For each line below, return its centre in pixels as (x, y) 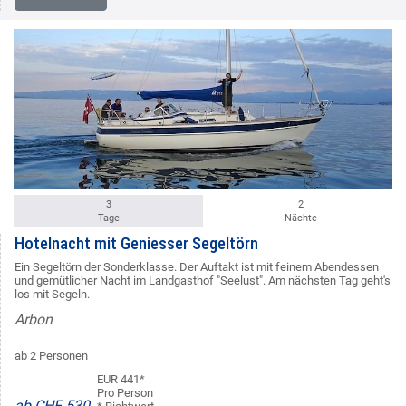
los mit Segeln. (52, 295)
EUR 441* (121, 380)
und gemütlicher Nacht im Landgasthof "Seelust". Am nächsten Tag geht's (203, 281)
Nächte (300, 218)
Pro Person (125, 393)
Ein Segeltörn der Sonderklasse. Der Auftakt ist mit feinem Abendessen (197, 267)
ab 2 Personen (51, 356)
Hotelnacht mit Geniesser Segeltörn (136, 244)
